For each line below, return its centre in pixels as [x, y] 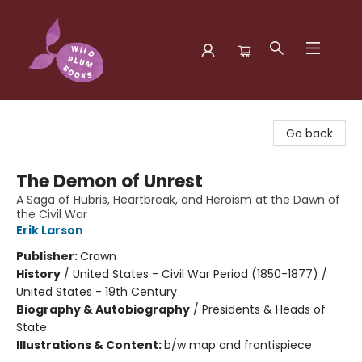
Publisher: [48, 256]
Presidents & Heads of [264, 309]
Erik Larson [50, 230]
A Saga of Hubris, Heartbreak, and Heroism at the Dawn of [178, 200]
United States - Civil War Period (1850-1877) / [200, 274]
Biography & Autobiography [103, 309]
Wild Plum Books [57, 116]
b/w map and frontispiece [238, 345]
